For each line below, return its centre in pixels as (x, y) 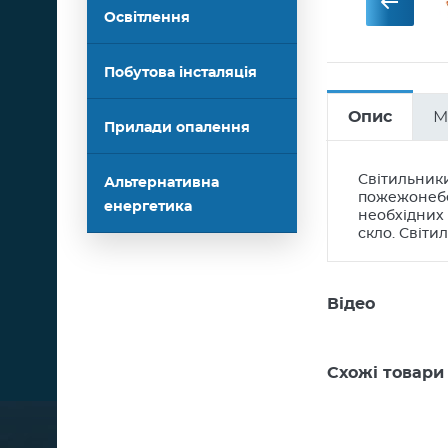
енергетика (148, 207)
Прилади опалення (177, 128)
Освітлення (147, 18)
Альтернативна (161, 183)
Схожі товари (385, 373)
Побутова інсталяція (180, 73)
